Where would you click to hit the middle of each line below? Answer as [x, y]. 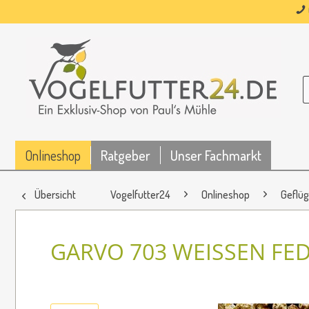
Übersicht [55, 194]
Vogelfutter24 [140, 194]
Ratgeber [126, 155]
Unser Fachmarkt [216, 155]
